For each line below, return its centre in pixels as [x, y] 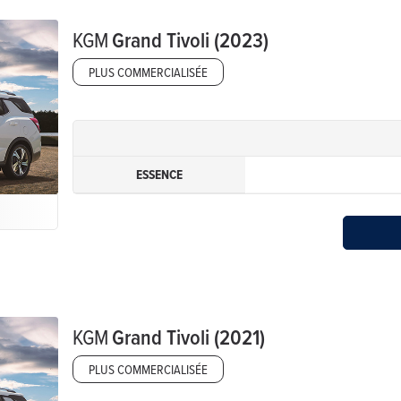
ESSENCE [160, 174]
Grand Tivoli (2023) [191, 39]
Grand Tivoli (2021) [189, 336]
